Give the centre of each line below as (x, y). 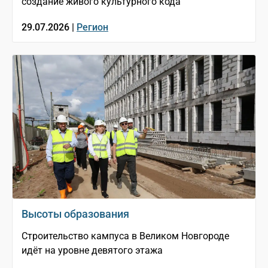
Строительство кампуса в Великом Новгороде (125, 236)
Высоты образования (75, 214)
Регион (92, 28)
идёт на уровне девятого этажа (92, 251)
